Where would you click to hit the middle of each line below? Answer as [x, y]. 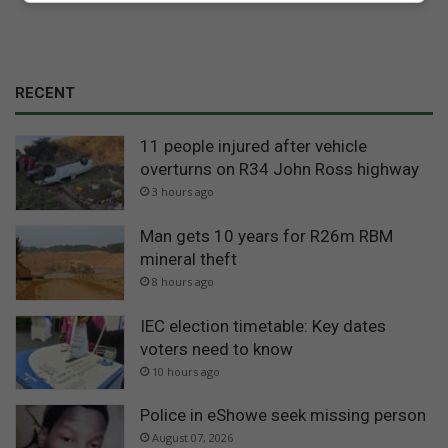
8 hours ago [183, 282]
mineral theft [188, 259]
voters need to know [216, 348]
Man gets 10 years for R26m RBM [266, 236]
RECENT [45, 93]
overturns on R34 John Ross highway [279, 169]
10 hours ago [186, 371]
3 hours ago [183, 192]
